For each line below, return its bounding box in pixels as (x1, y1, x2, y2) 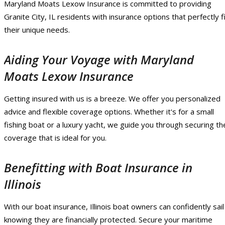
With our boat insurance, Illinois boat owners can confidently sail (4, 201, 224, 212)
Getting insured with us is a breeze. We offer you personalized (4, 93, 220, 104)
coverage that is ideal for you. (4, 133, 106, 143)
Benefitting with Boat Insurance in (4, 159, 192, 176)
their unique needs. (4, 25, 70, 35)
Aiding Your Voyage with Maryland (4, 51, 194, 68)
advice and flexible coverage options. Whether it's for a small (4, 106, 214, 117)
